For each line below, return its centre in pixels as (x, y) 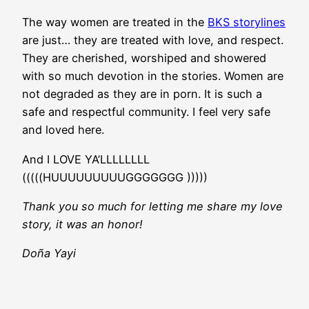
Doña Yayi (49, 253)
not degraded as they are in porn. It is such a (142, 94)
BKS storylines (247, 22)
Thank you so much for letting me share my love (152, 207)
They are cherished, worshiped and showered (144, 58)
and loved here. (65, 130)
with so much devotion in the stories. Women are (153, 76)
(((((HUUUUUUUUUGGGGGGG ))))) (115, 177)
